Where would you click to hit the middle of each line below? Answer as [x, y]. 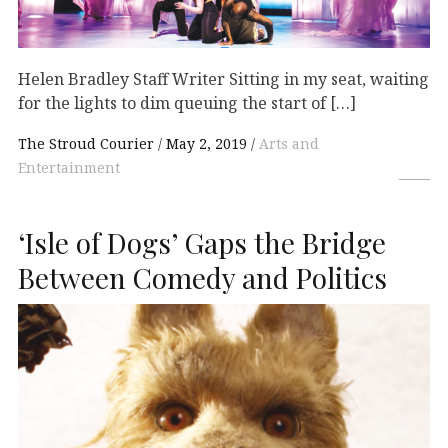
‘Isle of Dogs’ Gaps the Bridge [202, 242]
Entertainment [69, 167]
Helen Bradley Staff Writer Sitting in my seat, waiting [223, 78]
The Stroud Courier [88, 143]
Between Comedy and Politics [202, 277]
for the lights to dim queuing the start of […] [187, 102]
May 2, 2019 [206, 143]
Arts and [289, 143]
